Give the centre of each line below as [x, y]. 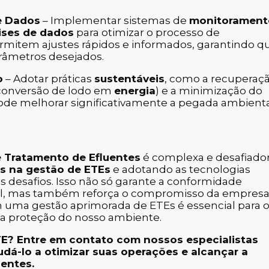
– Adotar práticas [49, 79]
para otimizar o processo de [147, 33]
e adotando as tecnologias [180, 169]
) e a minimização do [209, 91]
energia [135, 91]
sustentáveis [129, 79]
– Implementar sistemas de [115, 21]
